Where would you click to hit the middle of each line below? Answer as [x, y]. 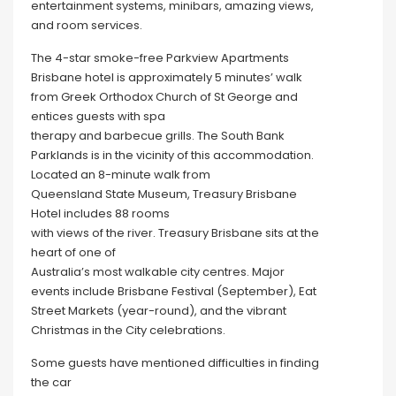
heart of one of [73, 252]
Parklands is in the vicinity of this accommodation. [172, 155]
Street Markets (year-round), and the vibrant [159, 310]
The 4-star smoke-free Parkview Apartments [160, 57]
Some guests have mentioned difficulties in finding [175, 362]
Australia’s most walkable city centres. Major [158, 271]
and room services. [87, 25]
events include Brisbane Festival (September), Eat [174, 291]
